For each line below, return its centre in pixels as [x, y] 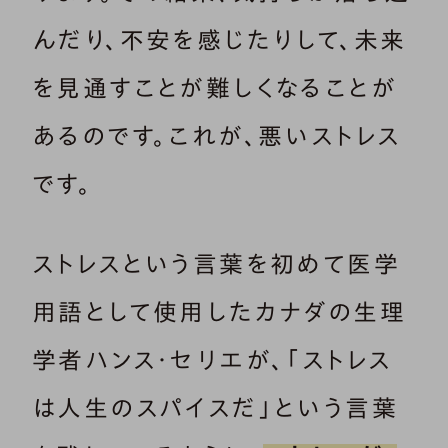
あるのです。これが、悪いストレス [216, 135]
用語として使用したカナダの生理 [219, 311]
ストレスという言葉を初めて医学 [216, 263]
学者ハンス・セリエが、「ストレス [212, 359]
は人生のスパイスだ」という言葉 [215, 407]
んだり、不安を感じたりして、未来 [219, 39]
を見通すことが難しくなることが [214, 87]
